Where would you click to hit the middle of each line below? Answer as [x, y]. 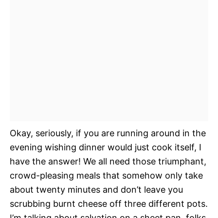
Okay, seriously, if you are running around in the [108, 133]
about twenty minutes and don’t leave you [96, 189]
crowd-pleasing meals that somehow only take [106, 175]
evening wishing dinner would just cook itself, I [106, 147]
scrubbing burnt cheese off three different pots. [109, 203]
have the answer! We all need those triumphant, [108, 161]
